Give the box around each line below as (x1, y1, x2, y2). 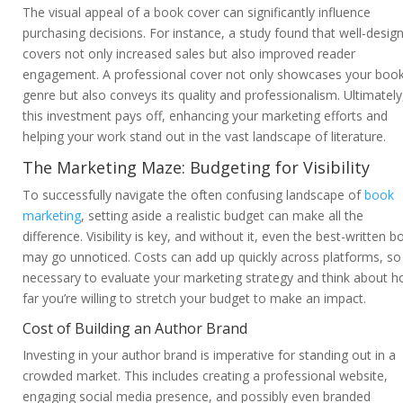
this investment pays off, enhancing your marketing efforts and (22, 107, 388, 125)
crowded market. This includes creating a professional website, (22, 367, 388, 385)
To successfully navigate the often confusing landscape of (22, 186, 364, 204)
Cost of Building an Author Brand (22, 318, 247, 339)
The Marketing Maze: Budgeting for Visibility (22, 157, 370, 179)
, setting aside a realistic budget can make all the (81, 207, 363, 225)
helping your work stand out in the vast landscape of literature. (22, 128, 386, 146)
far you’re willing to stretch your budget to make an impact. (22, 290, 366, 308)
